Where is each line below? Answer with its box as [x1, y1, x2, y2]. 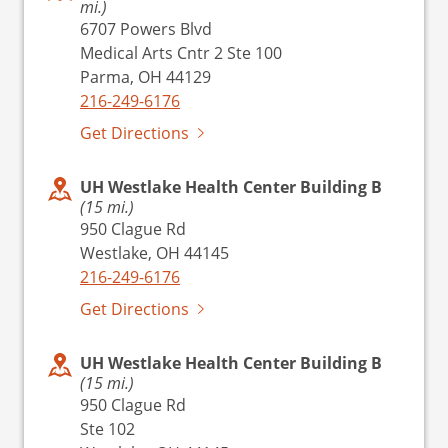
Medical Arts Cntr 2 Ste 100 [80, 42, 282, 63]
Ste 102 [80, 418, 135, 439]
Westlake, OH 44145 [80, 242, 229, 263]
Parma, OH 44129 [80, 66, 211, 87]
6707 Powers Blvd [80, 18, 212, 39]
